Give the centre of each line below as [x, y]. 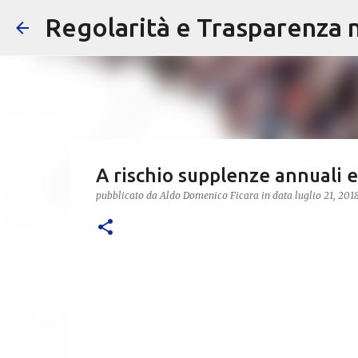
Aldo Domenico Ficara [209, 195]
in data [278, 195]
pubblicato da [127, 195]
